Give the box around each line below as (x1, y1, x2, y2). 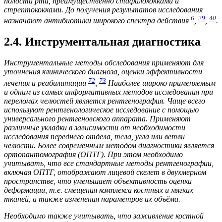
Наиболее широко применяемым (106, 78, 216, 87)
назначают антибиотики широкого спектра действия (4, 16, 191, 25)
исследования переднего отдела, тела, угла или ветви (4, 132, 185, 141)
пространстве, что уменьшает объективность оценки (4, 176, 192, 185)
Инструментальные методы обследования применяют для (4, 58, 204, 67)
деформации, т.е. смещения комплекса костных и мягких (4, 185, 193, 194)
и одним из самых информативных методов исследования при (4, 87, 213, 96)
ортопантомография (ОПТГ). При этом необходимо (4, 150, 183, 159)
